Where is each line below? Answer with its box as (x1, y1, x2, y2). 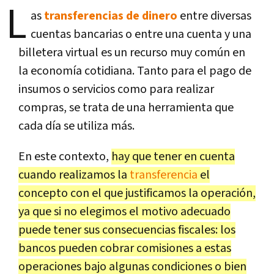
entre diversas (177, 7, 251, 24)
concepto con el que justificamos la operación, (18, 185, 256, 201)
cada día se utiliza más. (18, 117, 135, 134)
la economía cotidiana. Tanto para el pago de (18, 62, 251, 79)
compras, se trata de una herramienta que (18, 99, 234, 116)
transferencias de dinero (44, 7, 177, 24)
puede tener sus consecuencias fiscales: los (18, 221, 235, 238)
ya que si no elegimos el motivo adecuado (18, 203, 231, 220)
